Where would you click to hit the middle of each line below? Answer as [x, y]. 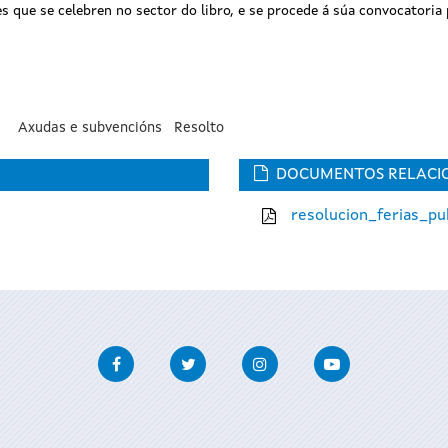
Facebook [167, 356]
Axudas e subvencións [90, 127]
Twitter [233, 356]
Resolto [199, 127]
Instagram [314, 356]
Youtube [379, 356]
